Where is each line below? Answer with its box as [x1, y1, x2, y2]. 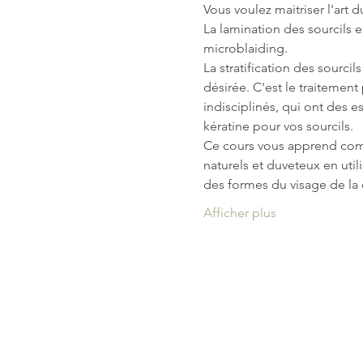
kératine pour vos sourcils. [203, 118, 353, 134]
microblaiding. [203, 41, 288, 56]
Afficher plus [203, 205, 276, 220]
